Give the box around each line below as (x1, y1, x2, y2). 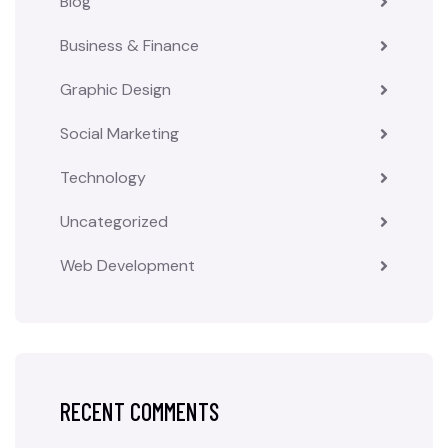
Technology (60, 167, 146, 188)
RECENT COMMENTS (60, 397, 219, 426)
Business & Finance (60, 35, 199, 56)
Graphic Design (60, 79, 171, 100)
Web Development (60, 255, 195, 276)
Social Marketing (60, 123, 179, 144)
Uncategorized (60, 211, 168, 232)
